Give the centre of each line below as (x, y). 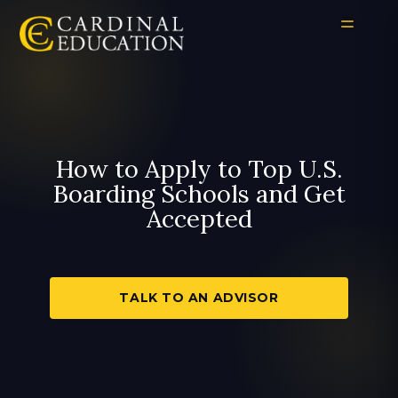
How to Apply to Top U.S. (199, 169)
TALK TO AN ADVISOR (199, 298)
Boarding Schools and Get (199, 194)
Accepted (199, 219)
